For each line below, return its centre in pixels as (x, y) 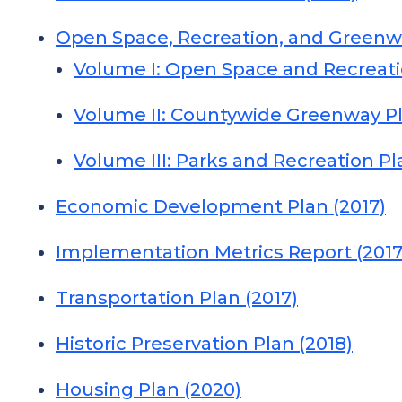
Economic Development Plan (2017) (221, 206)
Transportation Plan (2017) (177, 298)
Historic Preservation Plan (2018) (204, 344)
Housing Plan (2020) (149, 389)
